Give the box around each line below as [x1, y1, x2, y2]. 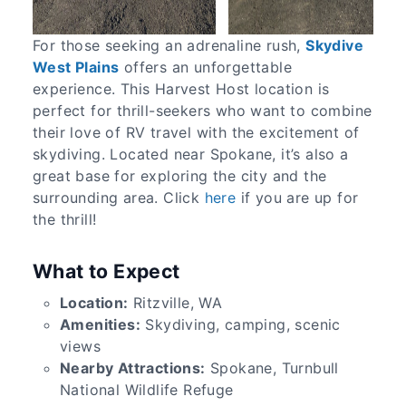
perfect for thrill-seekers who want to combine [33, 101, 372, 120]
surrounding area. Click [33, 188, 205, 207]
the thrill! [33, 209, 97, 228]
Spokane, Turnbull [205, 359, 339, 378]
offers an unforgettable [119, 57, 293, 76]
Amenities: [60, 315, 140, 334]
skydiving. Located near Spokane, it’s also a [33, 144, 349, 163]
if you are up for [236, 188, 359, 207]
